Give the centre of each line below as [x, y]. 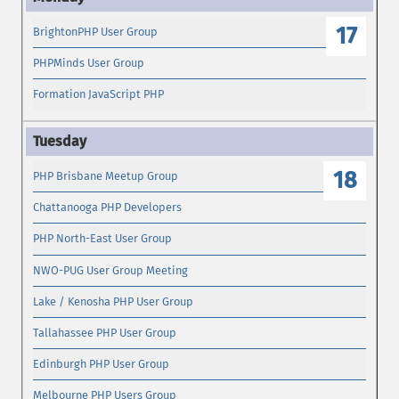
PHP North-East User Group [103, 239]
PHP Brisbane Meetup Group [106, 175]
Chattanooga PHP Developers [108, 208]
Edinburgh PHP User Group [102, 364]
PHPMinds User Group [89, 63]
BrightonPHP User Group [96, 31]
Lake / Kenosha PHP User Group [114, 301]
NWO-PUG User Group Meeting [111, 270]
